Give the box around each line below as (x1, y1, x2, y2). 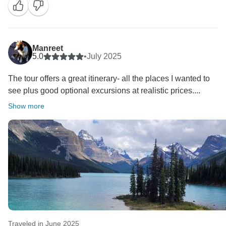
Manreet (32, 44, 63, 53)
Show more (8, 102, 44, 110)
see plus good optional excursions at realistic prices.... (8, 86, 200, 95)
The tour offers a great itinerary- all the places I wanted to (8, 74, 210, 83)
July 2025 (87, 52, 122, 61)
